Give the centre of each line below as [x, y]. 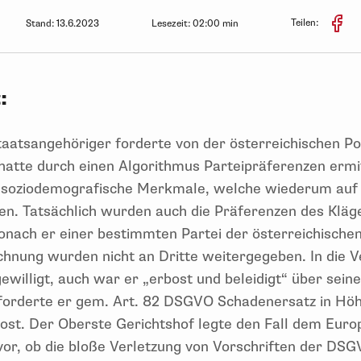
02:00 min [216, 23]
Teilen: [306, 23]
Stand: [41, 23]
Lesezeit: [172, 23]
